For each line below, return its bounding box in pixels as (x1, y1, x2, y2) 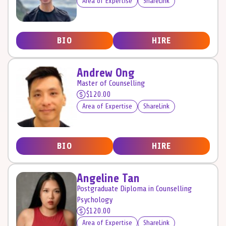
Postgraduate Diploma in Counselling (77, 184, 192, 193)
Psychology (77, 195, 112, 204)
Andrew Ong (77, 66, 135, 80)
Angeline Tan (77, 172, 140, 185)
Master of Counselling (77, 78, 145, 88)
